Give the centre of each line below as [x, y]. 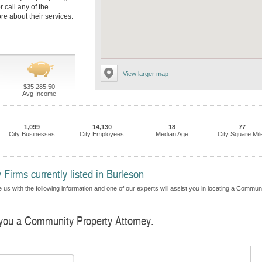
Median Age [172, 134]
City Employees [102, 134]
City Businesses [32, 134]
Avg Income [39, 94]
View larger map [146, 74]
